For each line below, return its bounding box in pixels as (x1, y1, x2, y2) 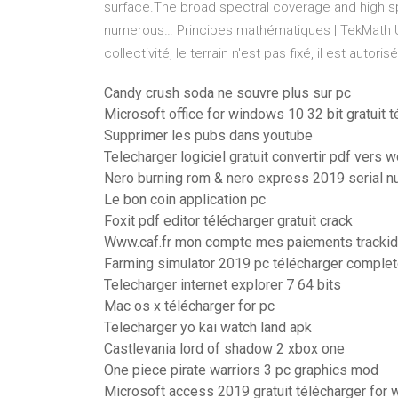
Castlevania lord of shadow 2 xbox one (104, 340, 345, 357)
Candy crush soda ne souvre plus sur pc (104, 84, 351, 101)
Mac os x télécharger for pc (104, 298, 275, 314)
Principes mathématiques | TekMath (177, 22, 391, 38)
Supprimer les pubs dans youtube (104, 127, 313, 144)
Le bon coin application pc (104, 191, 266, 208)
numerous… (104, 22, 177, 38)
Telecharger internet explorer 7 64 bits (104, 276, 341, 293)
